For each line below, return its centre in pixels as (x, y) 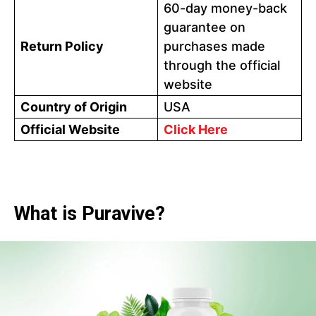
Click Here (196, 130)
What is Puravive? (90, 214)
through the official (222, 66)
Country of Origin (74, 107)
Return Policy (62, 47)
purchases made (214, 47)
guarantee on (205, 28)
